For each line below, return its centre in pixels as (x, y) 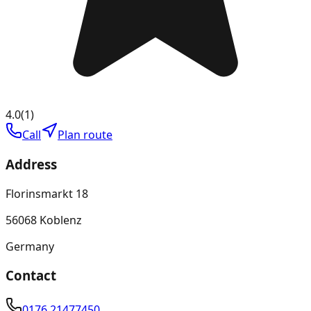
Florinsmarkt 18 (47, 193)
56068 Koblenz (44, 220)
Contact (31, 276)
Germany (30, 246)
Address (31, 164)
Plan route (85, 135)
